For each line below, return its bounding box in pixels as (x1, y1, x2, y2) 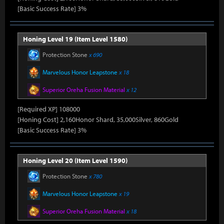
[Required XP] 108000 (17, 104, 80, 113)
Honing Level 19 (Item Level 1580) (23, 34, 127, 43)
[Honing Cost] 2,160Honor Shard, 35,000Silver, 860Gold (17, 115, 178, 124)
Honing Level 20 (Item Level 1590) (23, 156, 127, 165)
